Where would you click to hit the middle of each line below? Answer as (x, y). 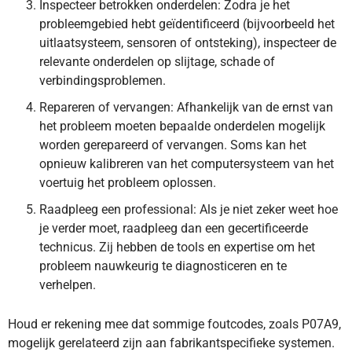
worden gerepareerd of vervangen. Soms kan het (173, 145)
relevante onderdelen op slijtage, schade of (157, 62)
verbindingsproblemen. (103, 81)
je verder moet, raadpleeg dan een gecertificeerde (174, 229)
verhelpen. (68, 285)
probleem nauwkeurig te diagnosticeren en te (163, 266)
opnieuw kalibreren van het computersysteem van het (187, 164)
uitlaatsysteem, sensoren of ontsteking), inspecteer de (188, 43)
